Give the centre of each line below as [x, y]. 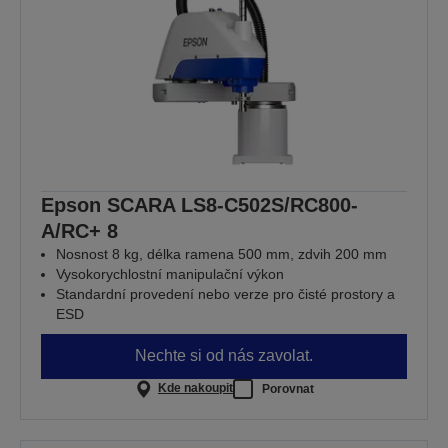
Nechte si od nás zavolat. [224, 356]
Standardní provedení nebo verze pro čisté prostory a [225, 293]
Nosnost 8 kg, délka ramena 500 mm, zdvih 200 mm [221, 253]
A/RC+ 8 [79, 230]
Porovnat [287, 388]
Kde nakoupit [195, 388]
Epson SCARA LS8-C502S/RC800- [199, 204]
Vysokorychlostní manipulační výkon [170, 273]
